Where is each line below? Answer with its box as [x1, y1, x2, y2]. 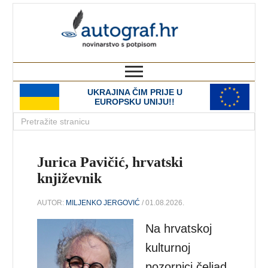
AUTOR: [37, 198, 66, 207]
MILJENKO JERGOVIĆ [66, 198, 141, 207]
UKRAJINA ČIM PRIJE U [87, 87, 182, 97]
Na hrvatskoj [145, 221, 212, 235]
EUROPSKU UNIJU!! [95, 97, 175, 106]
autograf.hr [152, 4, 255, 25]
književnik [37, 170, 102, 186]
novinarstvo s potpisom [157, 51, 255, 62]
